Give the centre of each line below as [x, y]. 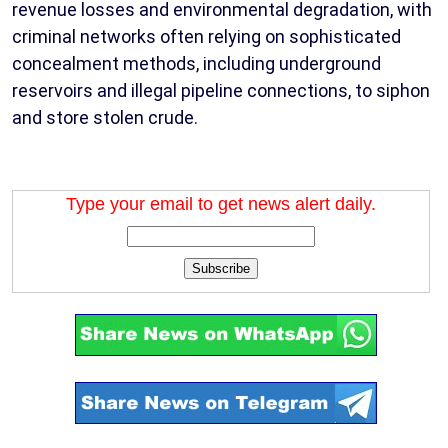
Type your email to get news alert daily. [221, 203]
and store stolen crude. [105, 117]
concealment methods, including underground [196, 63]
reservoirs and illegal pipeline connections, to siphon [221, 90]
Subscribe [221, 268]
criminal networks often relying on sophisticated [206, 36]
